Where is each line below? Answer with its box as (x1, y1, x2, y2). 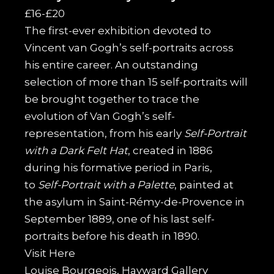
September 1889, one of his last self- (24, 212, 215, 225)
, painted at (174, 178, 234, 191)
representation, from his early (24, 127, 185, 139)
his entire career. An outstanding (24, 58, 199, 71)
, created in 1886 (128, 144, 213, 157)
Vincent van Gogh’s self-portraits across (24, 41, 234, 54)
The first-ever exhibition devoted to (24, 24, 212, 37)
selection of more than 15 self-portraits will (24, 75, 248, 88)
